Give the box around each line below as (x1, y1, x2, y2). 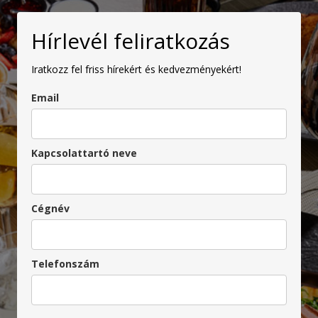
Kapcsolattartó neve (31, 146, 137, 160)
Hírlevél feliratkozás (31, 26, 230, 55)
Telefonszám (31, 256, 99, 270)
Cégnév (31, 201, 70, 215)
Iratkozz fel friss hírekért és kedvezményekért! (31, 62, 241, 76)
